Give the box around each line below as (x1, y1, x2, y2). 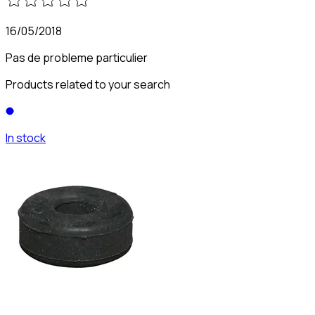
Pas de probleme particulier (6, 49, 148, 65)
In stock (6, 129, 46, 146)
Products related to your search (6, 76, 170, 92)
